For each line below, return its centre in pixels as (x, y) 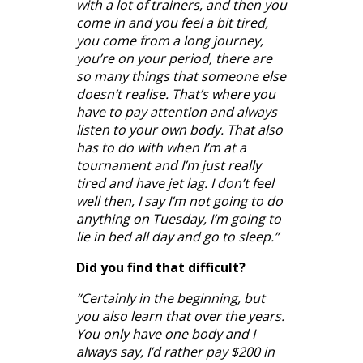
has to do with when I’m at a (161, 147)
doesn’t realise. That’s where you (176, 94)
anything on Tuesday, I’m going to (179, 218)
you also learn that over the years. (180, 316)
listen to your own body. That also (179, 129)
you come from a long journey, (170, 40)
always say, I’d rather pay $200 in (175, 351)
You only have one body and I (166, 333)
